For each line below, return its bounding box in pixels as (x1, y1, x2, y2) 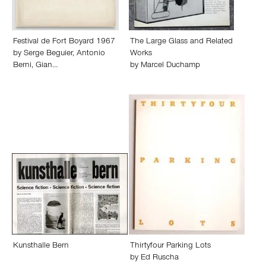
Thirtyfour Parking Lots (130, 242, 211, 251)
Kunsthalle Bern (13, 242, 69, 251)
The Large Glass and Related (130, 38, 233, 46)
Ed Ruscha (141, 254, 179, 262)
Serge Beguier (24, 50, 72, 58)
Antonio (77, 50, 105, 58)
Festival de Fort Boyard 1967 (13, 38, 115, 46)
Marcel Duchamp (141, 62, 200, 70)
